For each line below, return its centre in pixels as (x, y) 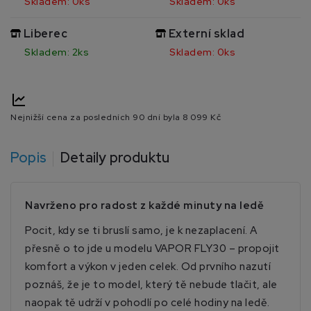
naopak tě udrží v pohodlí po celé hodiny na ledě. (148, 302)
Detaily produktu (115, 157)
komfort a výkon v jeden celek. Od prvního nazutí (148, 266)
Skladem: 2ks (57, 52)
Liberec (44, 33)
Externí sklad (205, 33)
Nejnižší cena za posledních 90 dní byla (96, 117)
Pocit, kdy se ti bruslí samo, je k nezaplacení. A (141, 230)
